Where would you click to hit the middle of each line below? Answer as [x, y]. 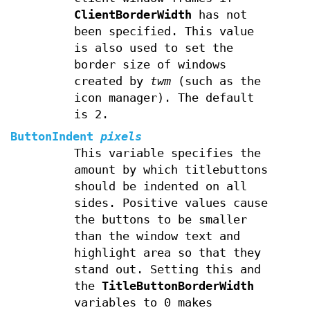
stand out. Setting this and [167, 269]
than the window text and [157, 236]
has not [219, 15]
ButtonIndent [52, 136]
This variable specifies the [167, 153]
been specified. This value [164, 31]
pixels [121, 136]
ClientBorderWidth [133, 15]
